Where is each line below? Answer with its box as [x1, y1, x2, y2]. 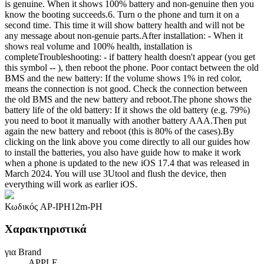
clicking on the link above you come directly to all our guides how [5, 136, 250, 147]
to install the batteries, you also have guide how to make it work [5, 147, 241, 157]
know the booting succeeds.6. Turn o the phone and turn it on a [5, 9, 239, 19]
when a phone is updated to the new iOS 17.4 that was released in [5, 157, 249, 168]
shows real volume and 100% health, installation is [5, 41, 192, 51]
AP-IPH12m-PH [40, 201, 103, 212]
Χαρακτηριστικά [5, 223, 87, 236]
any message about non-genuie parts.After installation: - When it [5, 30, 243, 41]
